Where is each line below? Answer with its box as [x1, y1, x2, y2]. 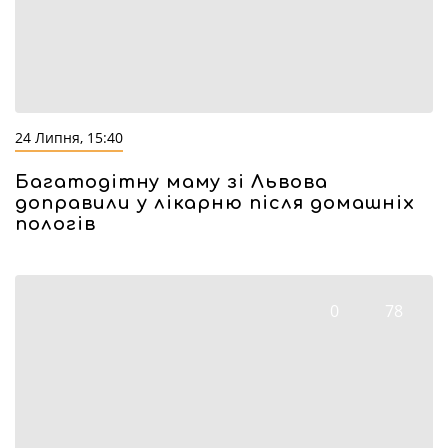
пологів [15, 214, 96, 234]
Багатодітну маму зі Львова [15, 172, 328, 192]
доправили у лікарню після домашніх [15, 193, 415, 213]
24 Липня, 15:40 [15, 128, 123, 147]
